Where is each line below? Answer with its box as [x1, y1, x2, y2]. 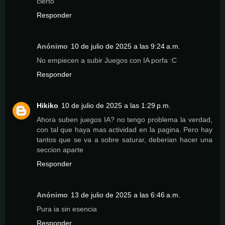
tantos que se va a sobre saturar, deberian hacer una [37, 135, 212, 144]
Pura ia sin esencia [37, 204, 97, 213]
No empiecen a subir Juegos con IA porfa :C [37, 56, 177, 64]
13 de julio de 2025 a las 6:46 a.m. [71, 190, 180, 199]
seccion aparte [37, 145, 83, 154]
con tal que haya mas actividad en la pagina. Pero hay [37, 125, 212, 134]
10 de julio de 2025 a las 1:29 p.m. [61, 101, 171, 109]
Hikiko [37, 101, 58, 109]
